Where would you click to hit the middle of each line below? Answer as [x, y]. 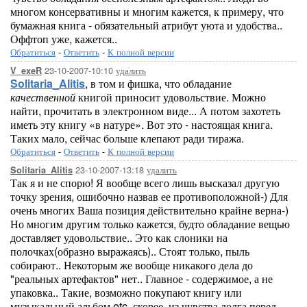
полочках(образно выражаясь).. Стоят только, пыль [130, 251]
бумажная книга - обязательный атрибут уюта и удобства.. [146, 25]
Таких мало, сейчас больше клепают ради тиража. [127, 138]
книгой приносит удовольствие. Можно [171, 97]
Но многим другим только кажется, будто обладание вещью [150, 224]
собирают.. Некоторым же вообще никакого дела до [132, 265]
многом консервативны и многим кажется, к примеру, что [147, 11]
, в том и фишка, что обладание [158, 83]
